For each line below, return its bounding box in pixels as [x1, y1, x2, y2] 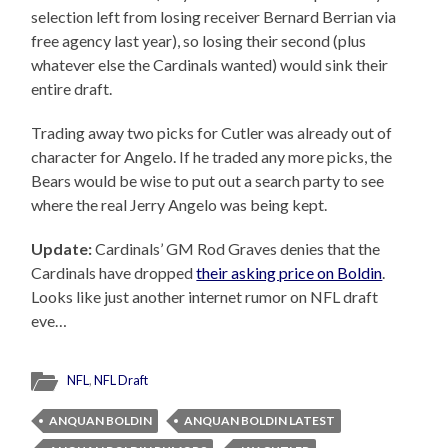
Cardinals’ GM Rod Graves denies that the [92, 238, 381, 258]
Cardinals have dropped [31, 262, 197, 282]
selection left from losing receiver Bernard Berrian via [31, 6, 397, 26]
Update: [31, 238, 93, 258]
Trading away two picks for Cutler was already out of [31, 122, 393, 142]
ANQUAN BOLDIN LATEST [184, 412, 336, 428]
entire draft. [31, 78, 113, 98]
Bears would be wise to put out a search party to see [31, 170, 385, 190]
